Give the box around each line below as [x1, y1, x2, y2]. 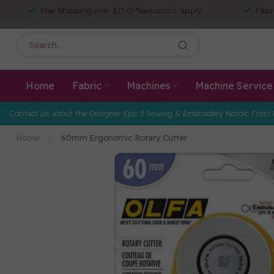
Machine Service [194, 80, 273, 92]
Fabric [72, 80, 102, 92]
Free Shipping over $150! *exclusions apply [40, 6, 202, 15]
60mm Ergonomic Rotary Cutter [61, 133, 187, 143]
